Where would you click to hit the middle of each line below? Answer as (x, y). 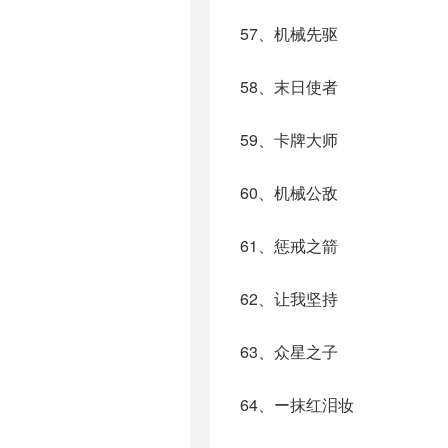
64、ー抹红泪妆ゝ (305, 404)
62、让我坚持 (289, 298)
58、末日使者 (289, 86)
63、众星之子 (289, 351)
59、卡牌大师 (289, 139)
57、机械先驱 (289, 33)
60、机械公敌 (289, 192)
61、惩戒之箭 (289, 245)
